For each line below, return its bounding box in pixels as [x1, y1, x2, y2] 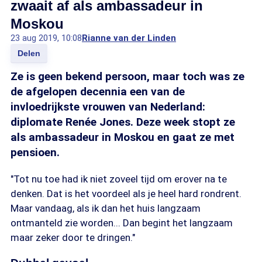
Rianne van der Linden [82, 33, 176, 43]
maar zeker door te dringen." [11, 232, 135, 243]
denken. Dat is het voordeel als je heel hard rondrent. [11, 188, 242, 199]
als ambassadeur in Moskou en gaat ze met [11, 130, 235, 144]
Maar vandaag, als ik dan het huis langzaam [11, 202, 201, 214]
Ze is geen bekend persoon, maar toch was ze [11, 70, 244, 83]
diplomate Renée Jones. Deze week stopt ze [11, 115, 235, 129]
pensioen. [11, 146, 60, 159]
